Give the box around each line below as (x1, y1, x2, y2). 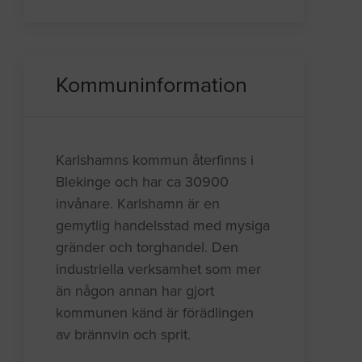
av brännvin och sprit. (56, 325, 192, 343)
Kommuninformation (56, 71, 248, 99)
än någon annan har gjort (56, 281, 215, 300)
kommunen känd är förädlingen (56, 303, 255, 322)
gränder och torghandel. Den (56, 238, 239, 256)
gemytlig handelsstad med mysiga (56, 216, 271, 234)
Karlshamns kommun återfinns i (56, 150, 255, 169)
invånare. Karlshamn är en (56, 194, 221, 213)
